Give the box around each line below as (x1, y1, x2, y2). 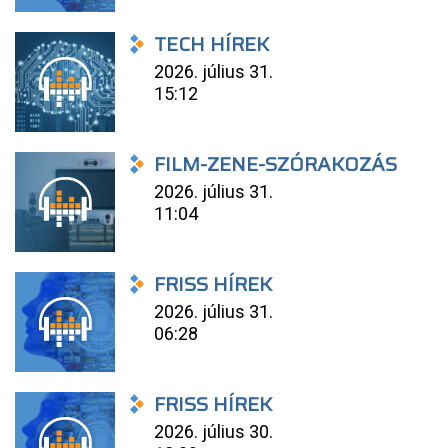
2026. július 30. (154, 421, 274, 442)
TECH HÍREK (154, 28, 270, 60)
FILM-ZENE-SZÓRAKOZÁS (154, 148, 398, 180)
